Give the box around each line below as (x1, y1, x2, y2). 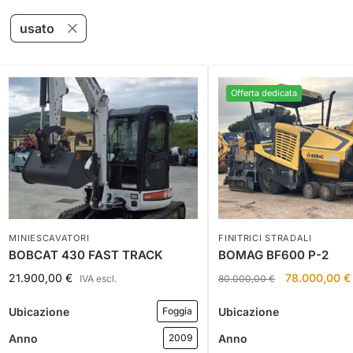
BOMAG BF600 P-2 (218, 247, 329, 263)
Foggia (162, 305, 193, 318)
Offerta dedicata (231, 87, 298, 99)
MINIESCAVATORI (9, 232, 90, 244)
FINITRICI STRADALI (218, 232, 312, 244)
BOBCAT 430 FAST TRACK (9, 247, 164, 263)
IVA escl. (80, 273, 117, 285)
